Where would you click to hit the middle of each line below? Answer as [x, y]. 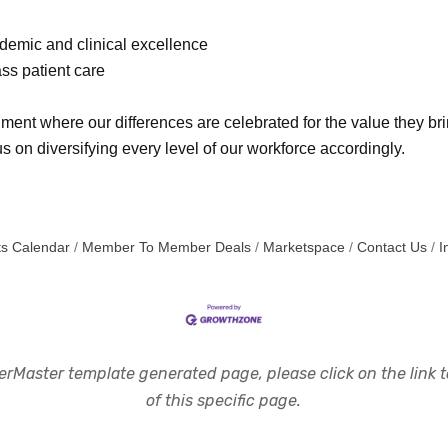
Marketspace [303, 247]
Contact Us [391, 247]
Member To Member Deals [166, 247]
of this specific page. [224, 401]
